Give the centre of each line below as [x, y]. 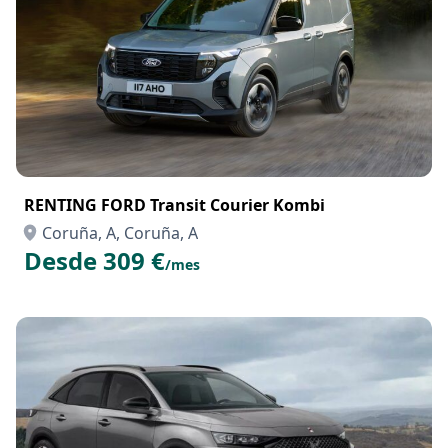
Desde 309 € [94, 260]
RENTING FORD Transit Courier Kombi [174, 205]
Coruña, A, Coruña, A [120, 233]
